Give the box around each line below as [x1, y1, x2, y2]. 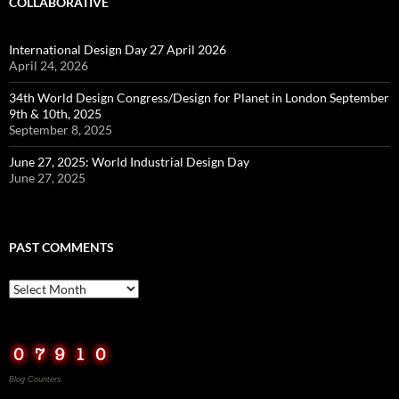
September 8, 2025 [9, 122, 112, 138]
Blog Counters [9, 375, 61, 385]
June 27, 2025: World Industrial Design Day [9, 154, 249, 170]
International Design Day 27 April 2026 [9, 42, 226, 58]
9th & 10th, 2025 [9, 106, 102, 122]
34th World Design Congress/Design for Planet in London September [9, 90, 389, 106]
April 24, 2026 [9, 58, 88, 74]
